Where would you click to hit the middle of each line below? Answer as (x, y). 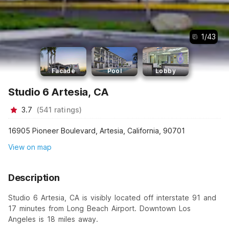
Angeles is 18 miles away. (53, 219)
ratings (67, 110)
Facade (63, 71)
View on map (30, 147)
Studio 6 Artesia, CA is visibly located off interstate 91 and (112, 197)
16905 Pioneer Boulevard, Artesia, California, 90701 (97, 131)
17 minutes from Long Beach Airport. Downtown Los (99, 208)
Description (34, 177)
